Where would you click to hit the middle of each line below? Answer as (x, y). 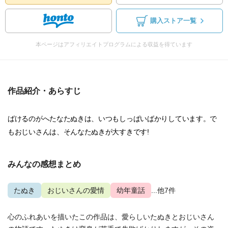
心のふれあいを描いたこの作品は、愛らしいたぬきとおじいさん (111, 217)
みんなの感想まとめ (44, 164)
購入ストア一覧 (173, 21)
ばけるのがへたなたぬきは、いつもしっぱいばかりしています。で (112, 119)
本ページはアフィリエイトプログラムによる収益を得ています (114, 44)
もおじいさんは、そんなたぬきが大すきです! (78, 132)
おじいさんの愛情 (76, 190)
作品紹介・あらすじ (44, 91)
